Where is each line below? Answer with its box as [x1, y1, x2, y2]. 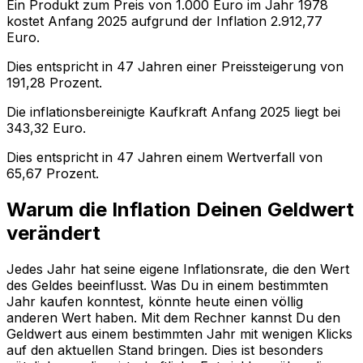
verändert [6, 220, 100, 245]
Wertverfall [227, 148, 295, 165]
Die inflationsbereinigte [6, 103, 149, 120]
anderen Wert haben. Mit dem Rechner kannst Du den [6, 309, 340, 326]
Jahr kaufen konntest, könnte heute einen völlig [6, 293, 303, 310]
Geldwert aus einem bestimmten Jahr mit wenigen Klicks [6, 325, 352, 342]
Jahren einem [134, 148, 223, 165]
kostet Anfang [6, 12, 97, 29]
